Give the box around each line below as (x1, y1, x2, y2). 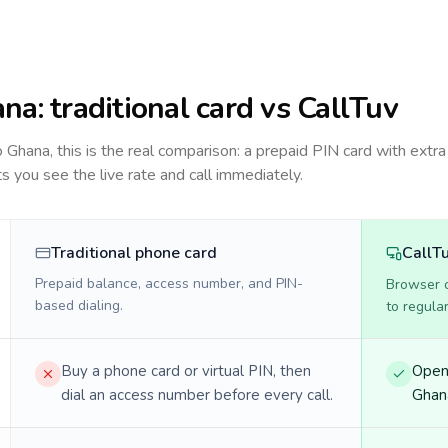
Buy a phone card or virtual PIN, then (61, 361, 311, 381)
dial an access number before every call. (61, 385, 333, 405)
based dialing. (35, 296, 123, 315)
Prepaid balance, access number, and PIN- (35, 274, 303, 293)
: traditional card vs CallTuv (37, 88, 398, 129)
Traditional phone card (51, 242, 217, 264)
